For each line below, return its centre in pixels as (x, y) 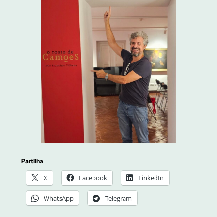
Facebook (93, 178)
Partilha (32, 161)
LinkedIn (151, 178)
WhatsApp (58, 198)
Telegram (118, 198)
